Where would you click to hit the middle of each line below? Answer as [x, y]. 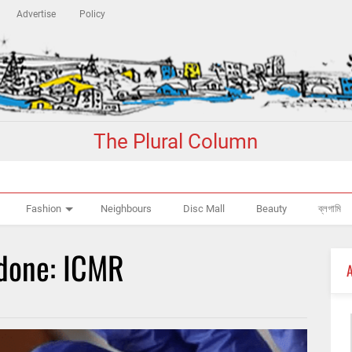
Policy [93, 14]
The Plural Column [176, 142]
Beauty [272, 209]
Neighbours [126, 209]
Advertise [37, 14]
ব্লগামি [330, 209]
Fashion [44, 209]
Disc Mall [204, 209]
